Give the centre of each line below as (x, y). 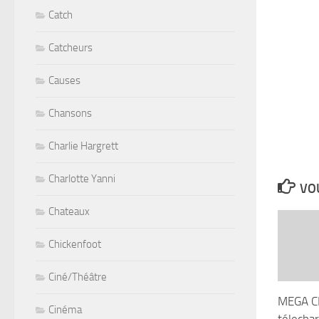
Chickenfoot (75, 244)
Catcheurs (70, 47)
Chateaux (69, 211)
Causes (64, 80)
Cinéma (65, 309)
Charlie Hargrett (83, 146)
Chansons (70, 113)
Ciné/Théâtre (78, 277)
